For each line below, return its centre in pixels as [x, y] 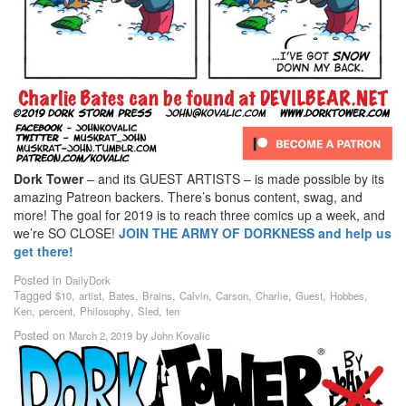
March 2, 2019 [101, 335]
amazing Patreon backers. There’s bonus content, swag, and [188, 196]
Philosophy [105, 310]
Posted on [41, 335]
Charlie [272, 295]
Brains [157, 295]
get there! [43, 251]
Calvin [194, 295]
